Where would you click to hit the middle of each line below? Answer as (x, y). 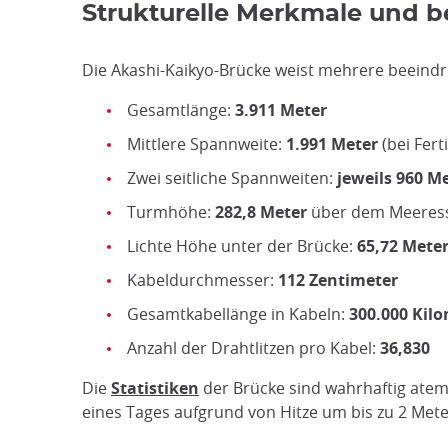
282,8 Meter (261, 212)
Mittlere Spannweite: (206, 144)
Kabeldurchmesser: (202, 280)
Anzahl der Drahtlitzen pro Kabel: (253, 348)
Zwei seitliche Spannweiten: (232, 178)
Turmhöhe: (171, 212)
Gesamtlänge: (181, 110)
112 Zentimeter (338, 280)
